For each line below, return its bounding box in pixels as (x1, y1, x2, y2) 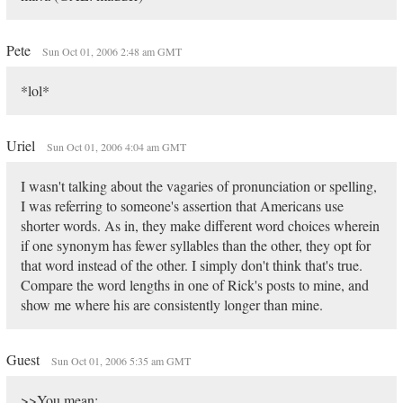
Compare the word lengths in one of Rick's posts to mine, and (20, 275, 369, 294)
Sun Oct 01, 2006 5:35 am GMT (50, 354, 191, 368)
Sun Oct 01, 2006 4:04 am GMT (46, 139, 186, 154)
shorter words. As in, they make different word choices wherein (20, 216, 380, 235)
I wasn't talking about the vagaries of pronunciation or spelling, (20, 176, 377, 195)
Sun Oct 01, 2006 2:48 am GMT (41, 44, 182, 58)
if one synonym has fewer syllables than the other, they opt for (20, 236, 371, 255)
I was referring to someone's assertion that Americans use (20, 196, 344, 215)
